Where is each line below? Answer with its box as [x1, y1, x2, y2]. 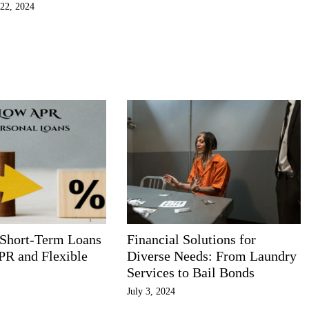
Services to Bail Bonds [126, 265, 255, 280]
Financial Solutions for [126, 232, 256, 247]
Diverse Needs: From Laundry [126, 248, 297, 263]
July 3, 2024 [126, 286, 175, 297]
